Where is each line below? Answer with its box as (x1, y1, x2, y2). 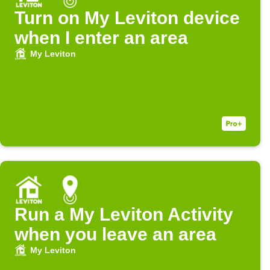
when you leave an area (14, 224, 216, 245)
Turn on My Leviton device (14, 8, 240, 28)
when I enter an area (14, 28, 188, 48)
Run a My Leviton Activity (14, 204, 233, 225)
